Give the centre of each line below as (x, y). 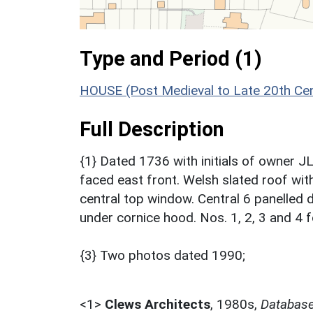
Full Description (152, 129)
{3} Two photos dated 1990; (162, 255)
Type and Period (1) (171, 58)
